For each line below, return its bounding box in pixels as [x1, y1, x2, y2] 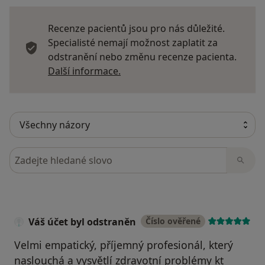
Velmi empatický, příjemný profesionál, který [14, 238, 233, 253]
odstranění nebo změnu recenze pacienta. [48, 50, 237, 64]
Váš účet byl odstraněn [28, 215, 136, 229]
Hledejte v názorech [9, 147, 102, 161]
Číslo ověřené [146, 215, 201, 227]
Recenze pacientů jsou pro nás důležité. [48, 22, 225, 35]
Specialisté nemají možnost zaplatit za [48, 36, 218, 50]
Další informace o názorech [120, 64, 243, 77]
